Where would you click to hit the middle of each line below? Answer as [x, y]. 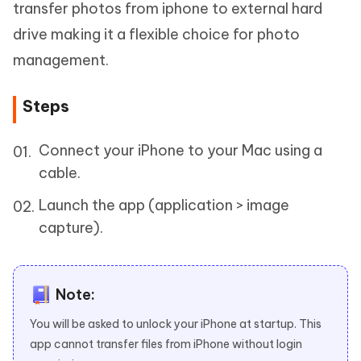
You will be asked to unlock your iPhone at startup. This [176, 324]
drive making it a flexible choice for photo [156, 34]
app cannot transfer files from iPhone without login [166, 344]
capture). [71, 227]
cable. [60, 172]
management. [61, 60]
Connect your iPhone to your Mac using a [180, 150]
